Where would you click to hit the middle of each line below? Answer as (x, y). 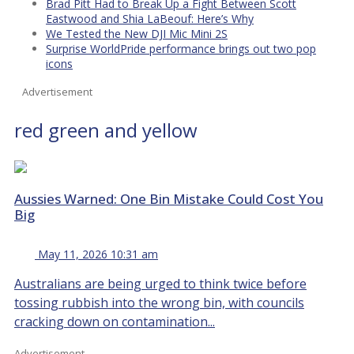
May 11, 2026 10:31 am (98, 254)
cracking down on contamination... (115, 321)
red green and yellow (106, 130)
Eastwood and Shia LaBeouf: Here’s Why (150, 18)
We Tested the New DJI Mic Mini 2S (137, 33)
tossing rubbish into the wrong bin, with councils (159, 302)
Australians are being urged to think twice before (160, 283)
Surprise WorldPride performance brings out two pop (181, 48)
